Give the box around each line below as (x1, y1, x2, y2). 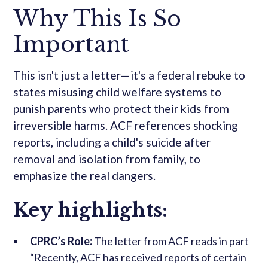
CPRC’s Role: (30, 234, 95, 248)
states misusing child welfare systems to (13, 85, 222, 99)
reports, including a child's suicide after (13, 135, 211, 150)
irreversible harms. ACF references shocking (13, 118, 239, 133)
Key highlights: (13, 198, 168, 223)
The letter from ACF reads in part (94, 234, 249, 248)
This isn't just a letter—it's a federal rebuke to (13, 68, 246, 83)
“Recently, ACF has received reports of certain (30, 251, 247, 264)
